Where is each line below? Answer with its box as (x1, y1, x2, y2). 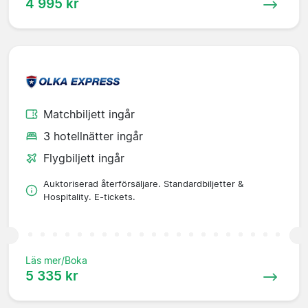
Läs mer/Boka (25, 254, 87, 266)
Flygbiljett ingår (43, 151, 124, 165)
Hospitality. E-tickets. (43, 191, 135, 202)
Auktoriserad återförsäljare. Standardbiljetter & (43, 178, 243, 189)
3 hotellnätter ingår (43, 129, 143, 143)
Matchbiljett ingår (43, 107, 135, 121)
